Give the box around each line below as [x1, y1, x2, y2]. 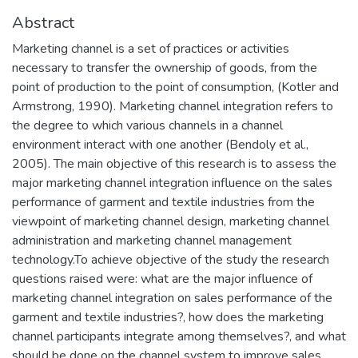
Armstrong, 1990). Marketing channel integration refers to [12, 97, 333, 115]
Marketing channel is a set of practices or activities [12, 39, 289, 58]
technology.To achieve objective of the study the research [12, 250, 329, 268]
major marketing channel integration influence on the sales [12, 173, 332, 192]
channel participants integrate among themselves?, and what [12, 327, 346, 345]
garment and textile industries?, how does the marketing [12, 308, 324, 326]
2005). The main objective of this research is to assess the [12, 154, 336, 173]
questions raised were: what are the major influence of [12, 269, 312, 288]
